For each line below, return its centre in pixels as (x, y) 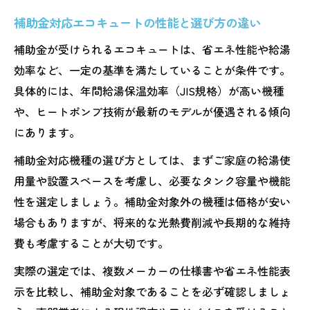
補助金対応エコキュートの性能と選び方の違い (137, 22)
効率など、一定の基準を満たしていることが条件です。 (152, 70)
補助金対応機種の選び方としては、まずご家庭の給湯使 (152, 159)
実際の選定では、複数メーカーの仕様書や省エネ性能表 (152, 270)
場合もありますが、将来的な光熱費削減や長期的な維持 (152, 222)
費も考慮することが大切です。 (91, 243)
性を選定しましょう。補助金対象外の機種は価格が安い (152, 201)
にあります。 (47, 132)
